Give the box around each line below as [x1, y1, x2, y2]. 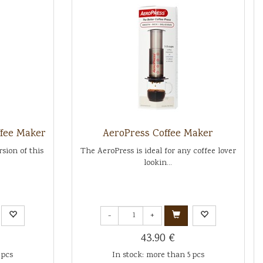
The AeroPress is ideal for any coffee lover [80, 146, 236, 157]
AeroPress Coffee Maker [103, 126, 214, 141]
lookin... [144, 157, 173, 169]
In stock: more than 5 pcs [112, 249, 204, 261]
